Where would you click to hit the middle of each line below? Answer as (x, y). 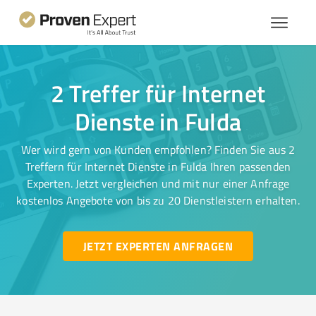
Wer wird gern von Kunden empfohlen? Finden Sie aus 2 (158, 150)
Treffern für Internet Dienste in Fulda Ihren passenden (158, 166)
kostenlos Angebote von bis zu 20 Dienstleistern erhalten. (158, 200)
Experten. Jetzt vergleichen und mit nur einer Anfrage (158, 183)
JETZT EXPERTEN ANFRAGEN (158, 246)
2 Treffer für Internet (158, 93)
